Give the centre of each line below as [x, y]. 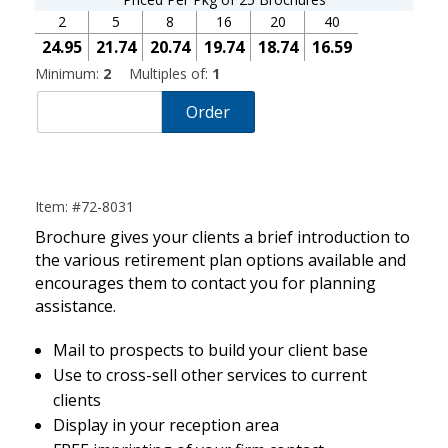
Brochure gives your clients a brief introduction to [222, 237]
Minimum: [69, 73]
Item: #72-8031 [84, 207]
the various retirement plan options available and [220, 260]
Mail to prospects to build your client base [210, 350]
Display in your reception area [165, 425]
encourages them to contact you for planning [205, 283]
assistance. [75, 306]
